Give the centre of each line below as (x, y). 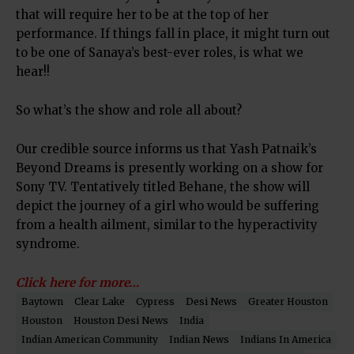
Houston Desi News (121, 320)
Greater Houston (288, 301)
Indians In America (286, 339)
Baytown (42, 301)
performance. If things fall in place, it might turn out (173, 34)
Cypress (155, 301)
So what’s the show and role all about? (129, 110)
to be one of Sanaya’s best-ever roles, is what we (160, 53)
